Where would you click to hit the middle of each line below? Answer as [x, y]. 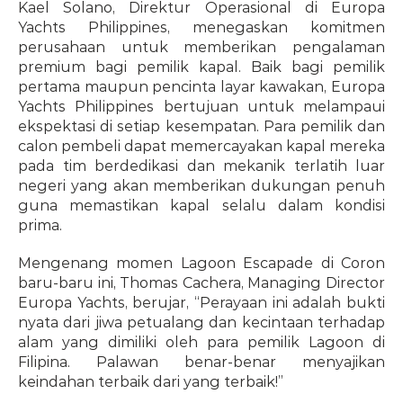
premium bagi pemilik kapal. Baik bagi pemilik [201, 67]
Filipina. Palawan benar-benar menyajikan [201, 363]
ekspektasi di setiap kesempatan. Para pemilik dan [201, 127]
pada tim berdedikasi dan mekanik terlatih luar [201, 166]
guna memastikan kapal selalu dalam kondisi [201, 206]
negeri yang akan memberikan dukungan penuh [201, 186]
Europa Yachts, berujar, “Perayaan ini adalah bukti [201, 303]
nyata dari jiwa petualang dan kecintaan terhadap [201, 323]
